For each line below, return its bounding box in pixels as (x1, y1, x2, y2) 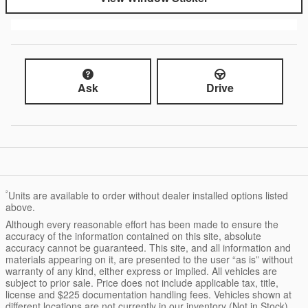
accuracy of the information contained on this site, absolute (5, 229, 261, 243)
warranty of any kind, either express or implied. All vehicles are (5, 264, 277, 278)
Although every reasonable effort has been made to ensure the (5, 217, 278, 232)
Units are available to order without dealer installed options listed (8, 188, 288, 203)
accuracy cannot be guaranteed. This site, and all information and (5, 241, 291, 255)
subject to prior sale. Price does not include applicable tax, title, (5, 276, 278, 290)
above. (5, 200, 35, 214)
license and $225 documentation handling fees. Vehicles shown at (5, 287, 291, 302)
